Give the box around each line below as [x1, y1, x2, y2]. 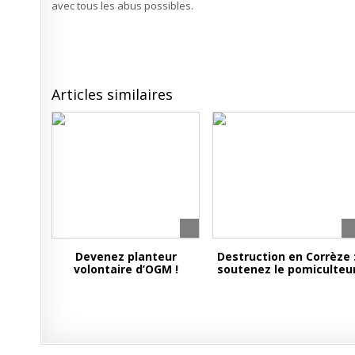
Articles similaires [52, 85, 174, 104]
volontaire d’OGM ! [73, 261, 178, 277]
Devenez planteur [74, 249, 177, 264]
